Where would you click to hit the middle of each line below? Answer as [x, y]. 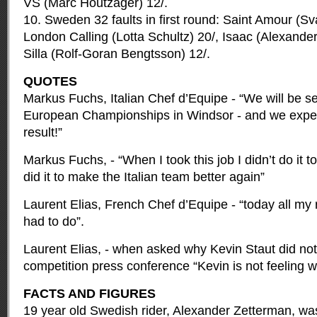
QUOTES [50, 81]
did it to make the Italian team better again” [144, 177]
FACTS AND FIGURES [90, 294]
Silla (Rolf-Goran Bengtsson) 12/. [117, 54]
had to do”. [54, 221]
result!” [43, 132]
